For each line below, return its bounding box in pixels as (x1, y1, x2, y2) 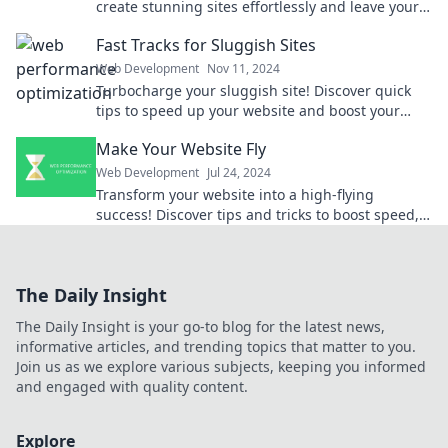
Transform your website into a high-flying (96, 185, 374, 205)
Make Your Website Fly (96, 138, 266, 161)
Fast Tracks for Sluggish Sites (96, 34, 316, 57)
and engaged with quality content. (16, 377, 248, 397)
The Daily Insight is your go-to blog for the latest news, (16, 317, 385, 337)
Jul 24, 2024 (207, 164, 271, 182)
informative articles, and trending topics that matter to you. (16, 337, 416, 357)
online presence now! (96, 121, 240, 141)
